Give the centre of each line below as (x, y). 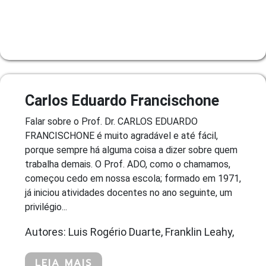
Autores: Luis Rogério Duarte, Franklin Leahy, (129, 232)
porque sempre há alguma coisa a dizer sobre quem (131, 150)
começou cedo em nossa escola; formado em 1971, (133, 178)
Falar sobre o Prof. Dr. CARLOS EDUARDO (111, 121)
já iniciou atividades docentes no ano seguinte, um (129, 192)
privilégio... (46, 207)
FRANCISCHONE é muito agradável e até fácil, (121, 135)
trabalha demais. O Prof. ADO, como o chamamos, (128, 164)
